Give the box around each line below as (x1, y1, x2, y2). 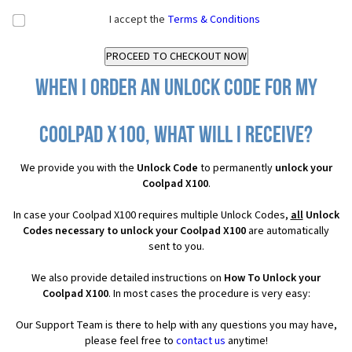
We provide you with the (20, 160, 137, 176)
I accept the (109, 12, 167, 27)
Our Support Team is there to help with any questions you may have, (15, 317, 337, 333)
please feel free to (84, 333, 176, 349)
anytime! (225, 333, 268, 349)
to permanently (197, 160, 275, 176)
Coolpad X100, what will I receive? (39, 124, 313, 148)
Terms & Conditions (167, 12, 260, 27)
